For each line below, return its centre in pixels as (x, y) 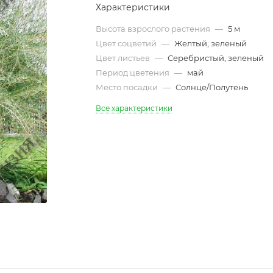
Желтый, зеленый (211, 43)
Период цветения (134, 73)
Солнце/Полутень (212, 87)
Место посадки (128, 87)
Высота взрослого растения (154, 29)
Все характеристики (134, 108)
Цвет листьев (124, 58)
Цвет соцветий (127, 43)
